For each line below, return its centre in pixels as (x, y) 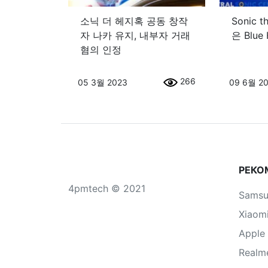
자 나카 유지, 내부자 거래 (135, 36)
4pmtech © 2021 (107, 188)
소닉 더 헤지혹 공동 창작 (134, 21)
